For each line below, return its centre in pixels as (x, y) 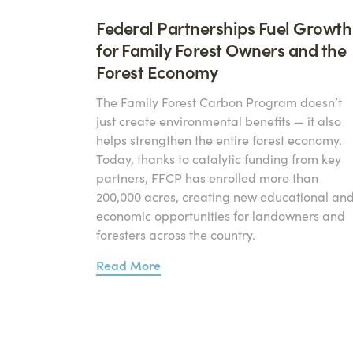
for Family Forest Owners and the (221, 49)
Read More (128, 265)
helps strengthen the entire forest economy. (219, 139)
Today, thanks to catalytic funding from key (219, 158)
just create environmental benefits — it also (219, 121)
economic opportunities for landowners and (221, 215)
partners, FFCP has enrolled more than (207, 177)
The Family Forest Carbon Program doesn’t (219, 102)
